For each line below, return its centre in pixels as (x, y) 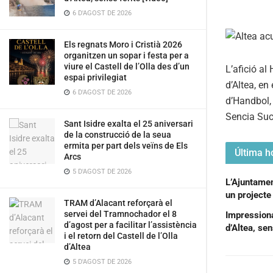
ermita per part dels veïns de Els (126, 146)
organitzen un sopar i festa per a (126, 55)
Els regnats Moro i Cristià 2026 (123, 44)
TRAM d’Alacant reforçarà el (118, 203)
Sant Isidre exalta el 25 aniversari (129, 124)
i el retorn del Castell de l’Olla (121, 236)
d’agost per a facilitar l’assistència (130, 225)
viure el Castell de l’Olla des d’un (127, 66)
